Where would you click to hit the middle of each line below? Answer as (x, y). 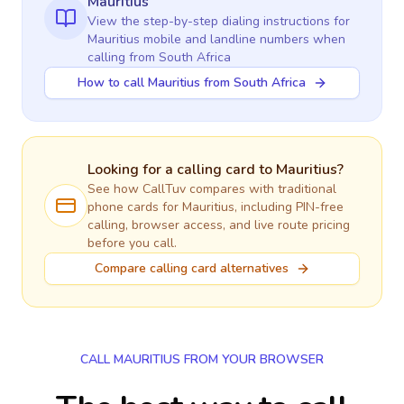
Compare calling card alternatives (191, 268)
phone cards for (135, 207)
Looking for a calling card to (182, 170)
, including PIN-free (289, 207)
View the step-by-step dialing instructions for (219, 21)
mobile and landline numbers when (243, 39)
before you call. (132, 243)
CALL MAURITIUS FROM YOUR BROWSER (202, 359)
